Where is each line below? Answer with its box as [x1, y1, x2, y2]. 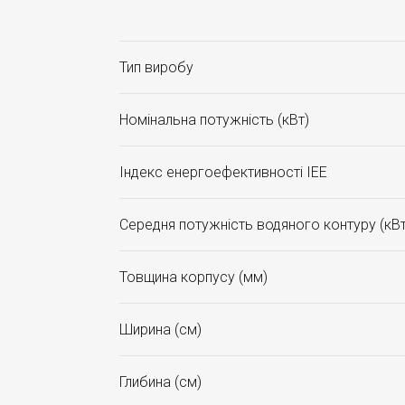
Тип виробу [119, 59, 193, 76]
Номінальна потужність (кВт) [119, 111, 309, 128]
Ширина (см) [119, 321, 202, 338]
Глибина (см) [119, 373, 202, 391]
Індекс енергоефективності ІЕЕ [119, 164, 327, 181]
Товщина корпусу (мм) [119, 268, 268, 286]
